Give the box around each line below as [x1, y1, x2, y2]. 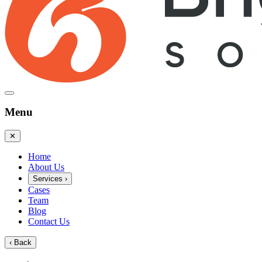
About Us [28, 162, 64, 173]
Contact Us [28, 216, 70, 227]
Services [33, 174, 65, 184]
